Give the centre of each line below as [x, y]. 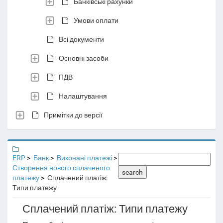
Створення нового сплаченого [61, 168]
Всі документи [81, 39]
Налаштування [83, 96]
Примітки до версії [73, 115]
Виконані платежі [84, 158]
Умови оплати [96, 20]
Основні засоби [84, 58]
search [132, 172]
